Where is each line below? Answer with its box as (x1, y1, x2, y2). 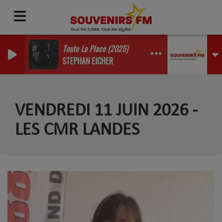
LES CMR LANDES (15, 121, 140, 139)
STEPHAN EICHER (62, 55, 113, 67)
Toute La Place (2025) (62, 42, 128, 55)
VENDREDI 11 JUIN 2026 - (15, 102, 198, 120)
